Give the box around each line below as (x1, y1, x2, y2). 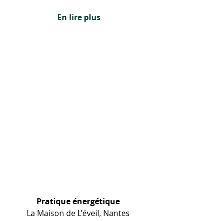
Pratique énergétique (36, 196, 120, 207)
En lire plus (57, 11, 101, 23)
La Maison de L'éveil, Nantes (26, 208, 132, 219)
